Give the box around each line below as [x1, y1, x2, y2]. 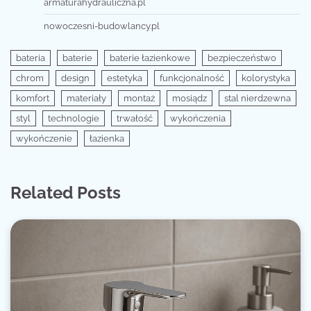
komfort [16, 93, 49, 104]
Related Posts [10, 183, 121, 203]
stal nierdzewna [224, 93, 291, 104]
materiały [67, 93, 106, 104]
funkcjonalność [160, 73, 224, 84]
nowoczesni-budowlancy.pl [44, 21, 160, 32]
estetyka [107, 73, 142, 84]
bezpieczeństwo [208, 53, 276, 64]
